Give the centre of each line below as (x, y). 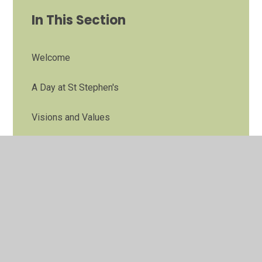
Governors (53, 147)
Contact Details (63, 236)
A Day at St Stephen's (75, 87)
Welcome (51, 57)
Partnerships (58, 206)
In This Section (79, 20)
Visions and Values (71, 117)
